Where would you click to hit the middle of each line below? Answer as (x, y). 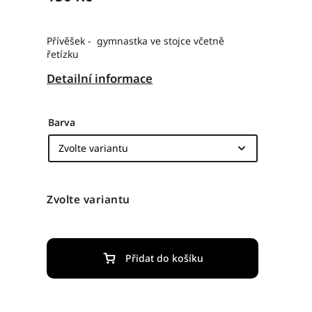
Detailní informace (100, 78)
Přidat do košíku (164, 258)
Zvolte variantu (88, 199)
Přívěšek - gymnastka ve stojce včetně (136, 41)
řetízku (63, 54)
